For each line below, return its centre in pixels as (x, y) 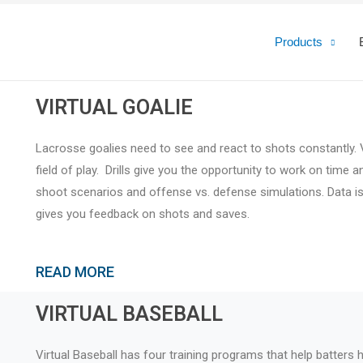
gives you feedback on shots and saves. (142, 214)
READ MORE (75, 272)
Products (299, 42)
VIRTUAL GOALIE (114, 107)
